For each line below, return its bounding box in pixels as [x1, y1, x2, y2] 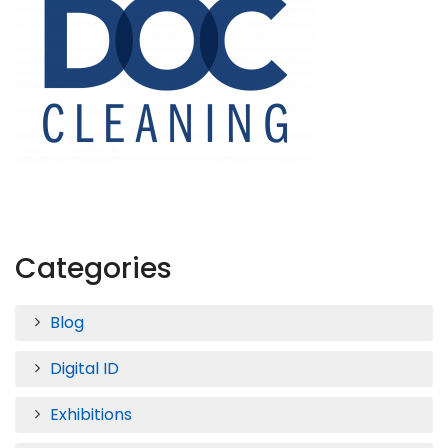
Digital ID [50, 356, 119, 380]
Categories [15, 248, 172, 288]
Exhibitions [50, 402, 132, 426]
